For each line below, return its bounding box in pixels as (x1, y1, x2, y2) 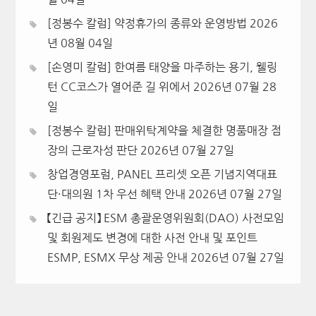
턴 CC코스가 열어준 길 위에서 (47, 80, 190, 92)
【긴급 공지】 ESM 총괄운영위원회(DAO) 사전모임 (47, 212, 284, 224)
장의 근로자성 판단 (47, 144, 138, 156)
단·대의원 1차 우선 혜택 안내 (47, 188, 186, 200)
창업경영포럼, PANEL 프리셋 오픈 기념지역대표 (47, 168, 277, 180)
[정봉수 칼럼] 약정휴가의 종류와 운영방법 (47, 17, 247, 29)
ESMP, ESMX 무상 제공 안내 (47, 251, 188, 263)
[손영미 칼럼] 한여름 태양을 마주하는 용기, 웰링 (47, 61, 277, 73)
